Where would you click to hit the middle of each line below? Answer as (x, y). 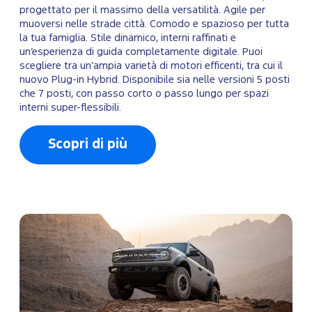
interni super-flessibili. (70, 108)
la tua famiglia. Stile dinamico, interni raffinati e (128, 38)
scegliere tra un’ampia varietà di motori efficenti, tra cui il (151, 66)
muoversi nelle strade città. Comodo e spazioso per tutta (154, 24)
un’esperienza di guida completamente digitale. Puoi (141, 52)
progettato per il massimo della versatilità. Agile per (142, 10)
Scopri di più (88, 145)
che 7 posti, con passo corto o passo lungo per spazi (144, 94)
